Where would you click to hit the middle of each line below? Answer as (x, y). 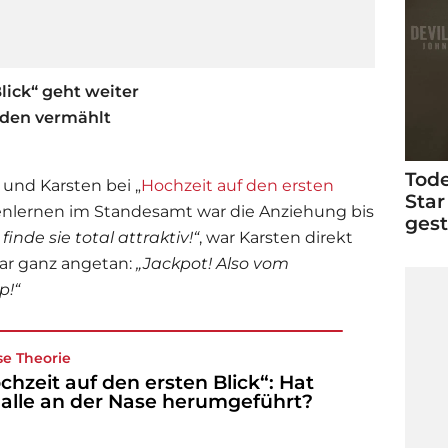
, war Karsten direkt (276, 237)
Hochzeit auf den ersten (237, 185)
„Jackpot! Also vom (212, 263)
